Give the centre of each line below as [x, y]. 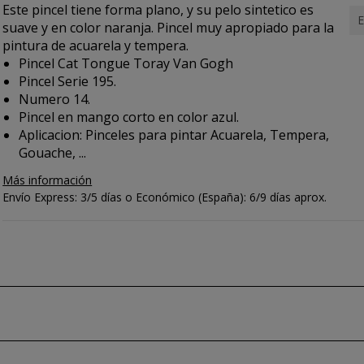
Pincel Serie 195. [68, 81]
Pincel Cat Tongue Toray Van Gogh [126, 63]
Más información [48, 180]
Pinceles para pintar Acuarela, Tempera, [206, 135]
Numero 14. [55, 99]
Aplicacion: [51, 135]
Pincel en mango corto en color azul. [129, 117]
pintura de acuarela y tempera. [96, 45]
